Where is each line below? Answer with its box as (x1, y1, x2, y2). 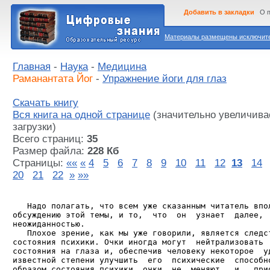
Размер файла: (13, 145, 87, 157)
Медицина (98, 61, 146, 72)
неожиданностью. (13, 219, 85, 228)
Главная (13, 61, 51, 72)
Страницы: (13, 157, 66, 169)
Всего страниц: (13, 133, 87, 145)
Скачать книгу (13, 97, 78, 108)
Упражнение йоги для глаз (102, 73, 227, 84)
